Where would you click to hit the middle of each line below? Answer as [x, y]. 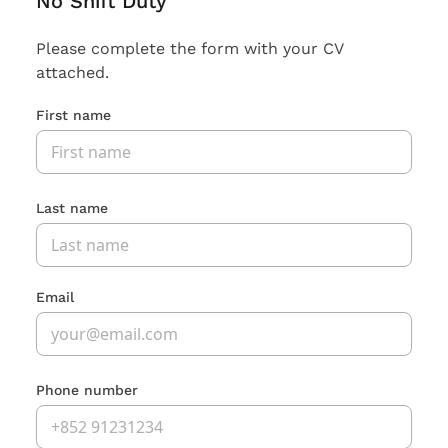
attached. [72, 73]
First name [73, 115]
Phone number [87, 390]
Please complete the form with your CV [189, 49]
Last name [72, 208]
